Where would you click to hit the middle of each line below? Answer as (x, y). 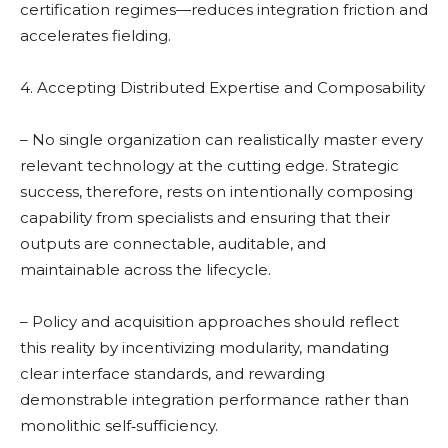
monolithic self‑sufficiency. (119, 426)
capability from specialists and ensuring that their (205, 218)
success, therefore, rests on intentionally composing (216, 192)
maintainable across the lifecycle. (145, 270)
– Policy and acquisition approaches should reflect (209, 322)
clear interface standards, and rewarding (172, 374)
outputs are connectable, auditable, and (173, 244)
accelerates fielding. (95, 36)
